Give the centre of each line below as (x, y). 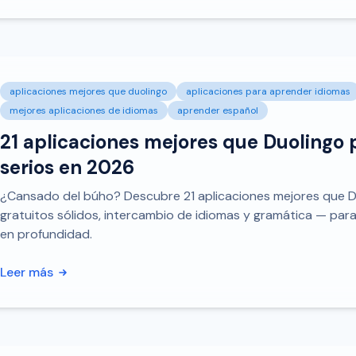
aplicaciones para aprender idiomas (268, 91)
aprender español (218, 110)
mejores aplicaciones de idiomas (84, 110)
